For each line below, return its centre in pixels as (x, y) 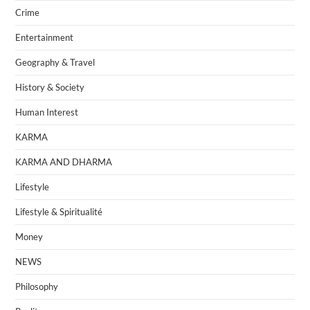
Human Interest (47, 112)
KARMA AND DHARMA (64, 162)
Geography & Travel (55, 63)
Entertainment (45, 38)
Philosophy (37, 287)
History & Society (50, 88)
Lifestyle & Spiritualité (59, 212)
